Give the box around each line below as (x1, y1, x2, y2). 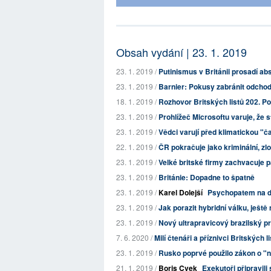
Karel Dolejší (158, 187, 203, 198)
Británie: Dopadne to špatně (158, 172, 255, 183)
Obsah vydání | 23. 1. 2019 (116, 44, 247, 60)
